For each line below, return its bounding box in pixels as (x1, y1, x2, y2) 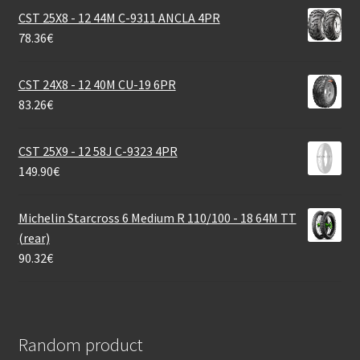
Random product (18, 333, 143, 356)
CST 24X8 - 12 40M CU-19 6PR (18, 76, 176, 93)
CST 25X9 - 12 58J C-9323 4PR (18, 143, 178, 160)
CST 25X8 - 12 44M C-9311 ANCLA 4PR (18, 10, 220, 27)
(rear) (18, 230, 50, 247)
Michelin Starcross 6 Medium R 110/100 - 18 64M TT (18, 210, 297, 227)
